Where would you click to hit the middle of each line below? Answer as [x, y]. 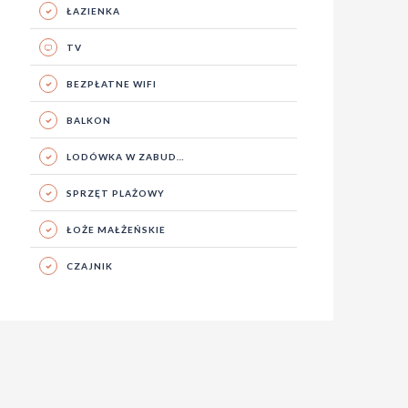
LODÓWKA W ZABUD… [125, 157]
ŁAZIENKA [93, 11]
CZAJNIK [89, 266]
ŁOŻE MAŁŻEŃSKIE [116, 229]
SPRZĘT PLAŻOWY [115, 193]
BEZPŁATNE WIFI [111, 84]
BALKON [88, 120]
